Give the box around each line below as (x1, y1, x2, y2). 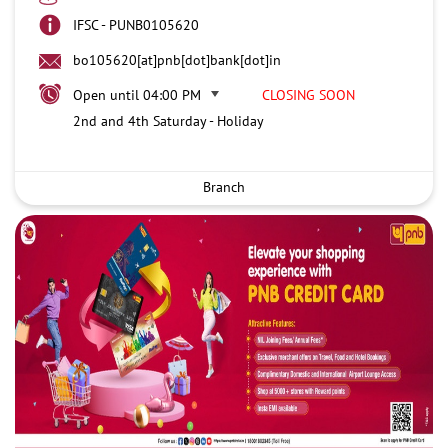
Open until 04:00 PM (73, 85, 201, 104)
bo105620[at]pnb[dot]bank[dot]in (73, 50, 281, 69)
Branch (203, 177, 245, 196)
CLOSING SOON (262, 85, 355, 104)
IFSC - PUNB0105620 (73, 15, 199, 34)
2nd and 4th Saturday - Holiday (73, 111, 264, 130)
